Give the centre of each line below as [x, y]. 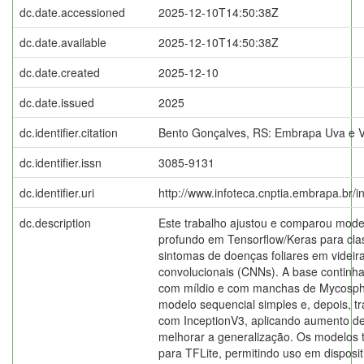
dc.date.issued [57, 102]
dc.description [55, 222]
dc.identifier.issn [61, 162]
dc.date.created [60, 72]
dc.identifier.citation [69, 132]
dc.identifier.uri [57, 192]
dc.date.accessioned [72, 12]
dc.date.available [63, 42]
